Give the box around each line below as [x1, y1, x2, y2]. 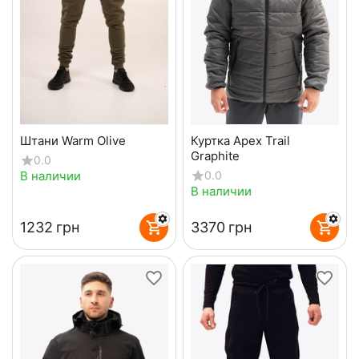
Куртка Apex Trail [190, 132, 290, 148]
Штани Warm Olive [20, 132, 126, 148]
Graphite [190, 147, 240, 163]
